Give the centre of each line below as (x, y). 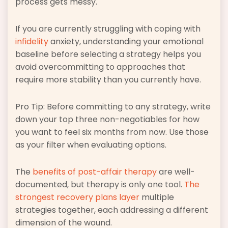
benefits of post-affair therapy (95, 172)
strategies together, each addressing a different (112, 210)
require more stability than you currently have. (108, 79)
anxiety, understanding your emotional (126, 41)
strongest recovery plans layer (77, 197)
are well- (176, 172)
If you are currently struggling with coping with (108, 28)
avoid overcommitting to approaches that (100, 67)
